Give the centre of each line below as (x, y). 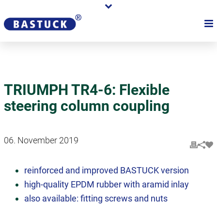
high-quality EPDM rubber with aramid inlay (107, 184)
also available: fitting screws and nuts (96, 198)
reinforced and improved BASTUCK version (107, 170)
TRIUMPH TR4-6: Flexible (87, 90)
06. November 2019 (41, 140)
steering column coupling (87, 106)
